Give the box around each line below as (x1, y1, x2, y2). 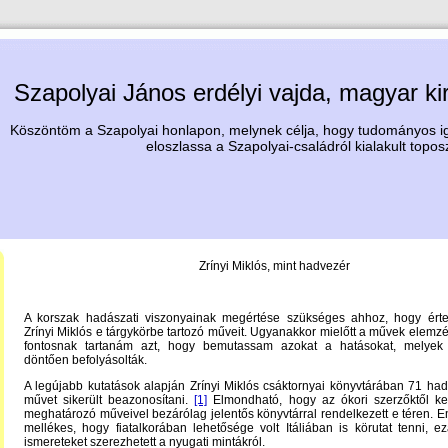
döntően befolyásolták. (24, 353, 147, 367)
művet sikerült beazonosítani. (24, 393, 195, 407)
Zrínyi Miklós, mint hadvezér (198, 259, 350, 273)
